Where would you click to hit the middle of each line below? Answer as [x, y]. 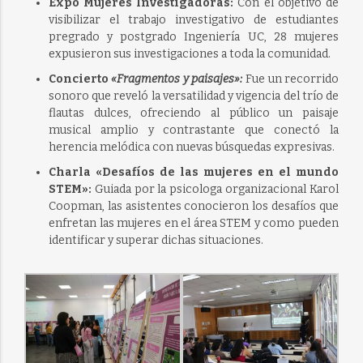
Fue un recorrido [293, 79]
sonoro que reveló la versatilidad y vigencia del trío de [194, 96]
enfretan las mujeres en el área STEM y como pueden [194, 224]
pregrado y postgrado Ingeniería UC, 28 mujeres [194, 37]
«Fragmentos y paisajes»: [177, 79]
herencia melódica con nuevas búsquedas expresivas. [191, 147]
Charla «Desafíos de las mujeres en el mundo [194, 173]
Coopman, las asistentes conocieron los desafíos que [194, 207]
